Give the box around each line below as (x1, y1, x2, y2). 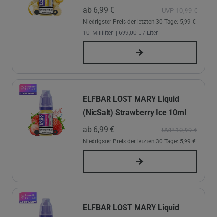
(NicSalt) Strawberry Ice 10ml (83, 108, 186, 117)
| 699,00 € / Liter (114, 29, 158, 36)
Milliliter (91, 29, 113, 36)
